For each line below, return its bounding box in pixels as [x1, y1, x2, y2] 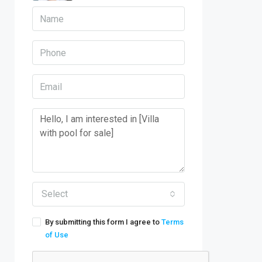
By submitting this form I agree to [45, 218, 161, 226]
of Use [45, 230, 68, 239]
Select [42, 188, 68, 199]
